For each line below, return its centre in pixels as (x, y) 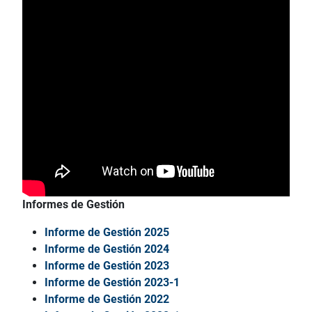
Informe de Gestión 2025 (107, 233)
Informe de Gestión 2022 (107, 299)
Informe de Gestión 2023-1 (112, 283)
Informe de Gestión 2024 (107, 249)
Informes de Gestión (73, 205)
